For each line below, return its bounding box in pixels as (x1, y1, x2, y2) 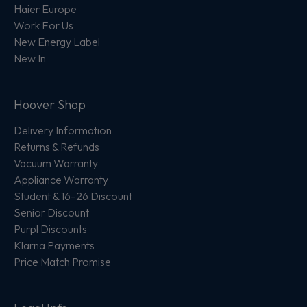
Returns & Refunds (14, 140, 99, 153)
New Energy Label (14, 35, 100, 49)
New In (14, 51, 46, 65)
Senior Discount (14, 206, 89, 219)
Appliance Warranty (14, 173, 108, 186)
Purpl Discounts (14, 222, 87, 236)
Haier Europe (14, 2, 77, 16)
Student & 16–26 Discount (14, 189, 132, 203)
